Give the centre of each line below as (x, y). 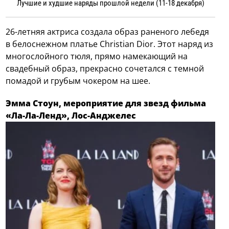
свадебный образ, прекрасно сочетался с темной (105, 69)
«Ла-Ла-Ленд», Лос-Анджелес (71, 116)
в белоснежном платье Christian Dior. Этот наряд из (110, 44)
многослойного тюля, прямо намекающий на (97, 56)
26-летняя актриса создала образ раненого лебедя (108, 32)
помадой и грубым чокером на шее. (78, 81)
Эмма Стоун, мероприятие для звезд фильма (106, 104)
